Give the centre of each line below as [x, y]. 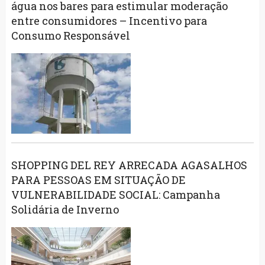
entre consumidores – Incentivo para [109, 21]
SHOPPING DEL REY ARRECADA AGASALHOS [129, 165]
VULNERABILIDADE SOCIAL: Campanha [115, 194]
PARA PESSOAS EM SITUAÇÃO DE [98, 180]
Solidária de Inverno [65, 209]
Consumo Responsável [70, 36]
